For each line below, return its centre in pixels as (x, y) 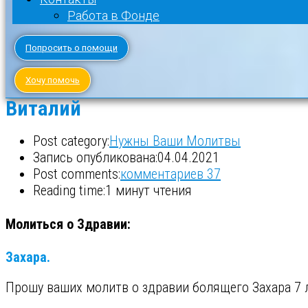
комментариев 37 (170, 174)
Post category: (71, 141)
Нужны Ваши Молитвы (175, 141)
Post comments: (77, 174)
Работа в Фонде (113, 15)
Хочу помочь (53, 80)
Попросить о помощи (71, 48)
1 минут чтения (148, 190)
